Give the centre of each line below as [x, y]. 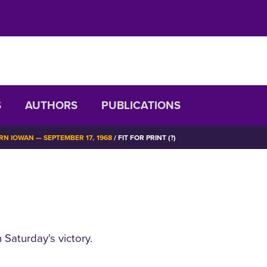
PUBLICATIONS [141, 106]
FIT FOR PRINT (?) [146, 138]
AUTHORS [51, 106]
